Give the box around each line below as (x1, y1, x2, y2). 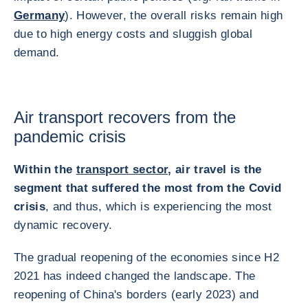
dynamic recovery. (14, 219, 113, 232)
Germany (14, 9, 65, 22)
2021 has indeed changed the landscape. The (14, 269, 256, 283)
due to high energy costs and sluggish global (14, 27, 252, 41)
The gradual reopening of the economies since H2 (14, 251, 279, 264)
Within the (14, 163, 76, 176)
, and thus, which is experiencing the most (45, 200, 272, 213)
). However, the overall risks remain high (65, 9, 283, 22)
